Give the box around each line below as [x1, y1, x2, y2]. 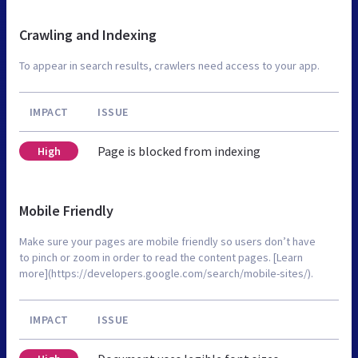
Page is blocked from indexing [97, 143, 261, 160]
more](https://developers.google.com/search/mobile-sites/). [19, 266, 313, 281]
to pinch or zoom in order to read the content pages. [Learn [19, 250, 303, 265]
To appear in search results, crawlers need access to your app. [19, 58, 320, 74]
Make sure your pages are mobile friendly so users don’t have [19, 234, 316, 249]
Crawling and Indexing [19, 26, 157, 45]
